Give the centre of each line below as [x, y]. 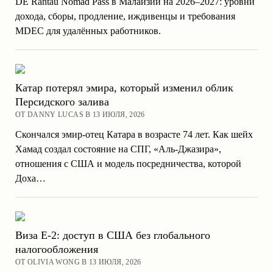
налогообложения [56, 250]
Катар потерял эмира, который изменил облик [124, 88]
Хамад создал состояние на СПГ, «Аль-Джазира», [118, 149]
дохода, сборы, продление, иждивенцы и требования [125, 16]
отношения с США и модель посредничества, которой [128, 164]
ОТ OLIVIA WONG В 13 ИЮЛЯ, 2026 [78, 262]
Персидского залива [62, 102]
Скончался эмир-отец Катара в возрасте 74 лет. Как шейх [134, 135]
